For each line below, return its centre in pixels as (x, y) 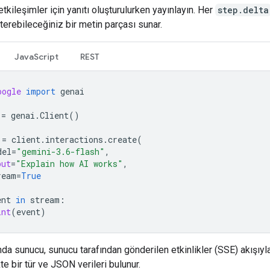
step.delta (243, 10)
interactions (74, 139)
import (41, 91)
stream (45, 199)
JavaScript (36, 56)
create (122, 139)
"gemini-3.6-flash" (61, 151)
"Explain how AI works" (69, 163)
